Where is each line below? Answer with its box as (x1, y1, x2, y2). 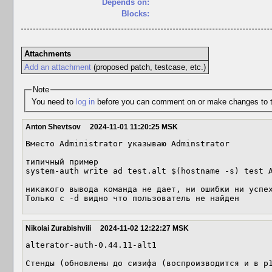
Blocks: (121, 9, 149, 18)
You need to (31, 97, 76, 106)
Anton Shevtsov (25, 123, 81, 131)
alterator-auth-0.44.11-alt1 (25, 240, 157, 250)
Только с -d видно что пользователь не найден (25, 194, 239, 203)
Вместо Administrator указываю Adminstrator (25, 139, 229, 148)
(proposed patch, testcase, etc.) (90, 63, 206, 72)
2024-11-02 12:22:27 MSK (100, 224, 189, 233)
